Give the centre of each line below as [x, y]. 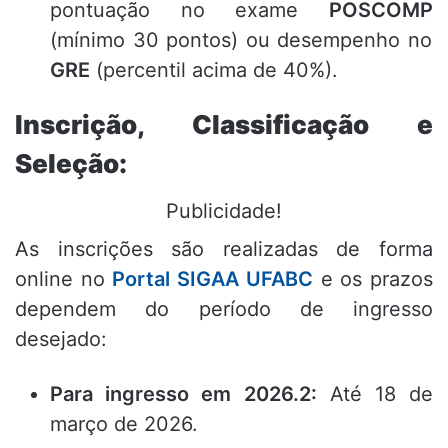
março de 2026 [121, 424]
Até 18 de [374, 394]
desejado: [61, 339]
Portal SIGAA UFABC [212, 279]
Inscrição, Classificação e [224, 125]
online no [64, 279]
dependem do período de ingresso [224, 309]
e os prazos [373, 279]
